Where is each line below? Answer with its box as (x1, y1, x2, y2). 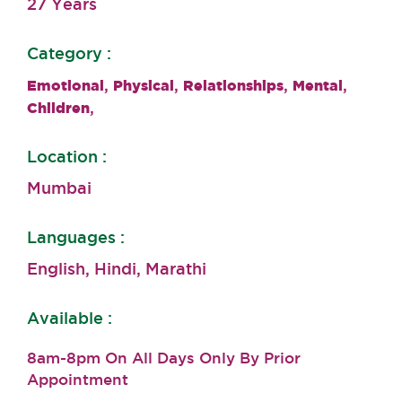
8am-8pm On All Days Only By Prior (27, 349, 301, 366)
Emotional (27, 77, 104, 93)
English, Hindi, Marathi (27, 259, 206, 277)
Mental (293, 77, 343, 93)
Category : (27, 44, 111, 62)
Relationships (183, 77, 284, 93)
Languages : (27, 228, 125, 246)
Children (27, 100, 90, 116)
